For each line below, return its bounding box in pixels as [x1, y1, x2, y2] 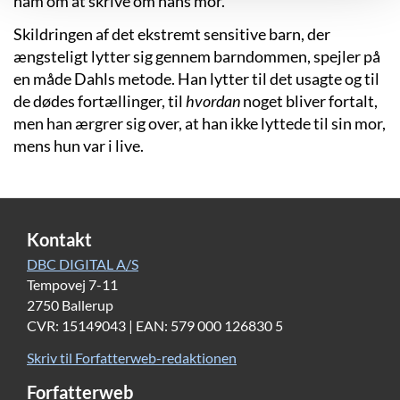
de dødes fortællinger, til [13, 91, 186, 112]
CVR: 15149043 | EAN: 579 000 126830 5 [27, 317, 283, 335]
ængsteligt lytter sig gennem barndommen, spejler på [13, 46, 380, 67]
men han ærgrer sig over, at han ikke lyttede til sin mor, [13, 113, 386, 134]
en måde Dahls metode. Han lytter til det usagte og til [13, 69, 379, 89]
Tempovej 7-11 [27, 276, 118, 294]
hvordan [186, 91, 240, 112]
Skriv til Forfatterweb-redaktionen [27, 348, 237, 366]
